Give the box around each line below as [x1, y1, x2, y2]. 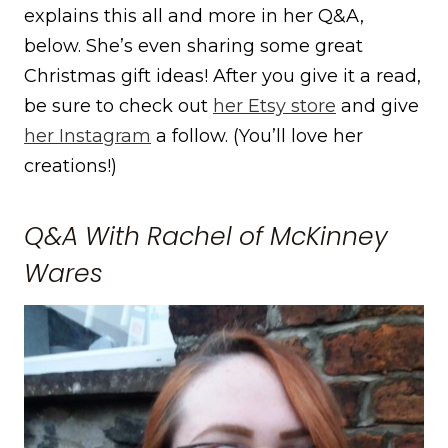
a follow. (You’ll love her [151, 124, 363, 147]
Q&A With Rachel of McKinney [24, 219, 388, 255]
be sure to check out [24, 94, 213, 117]
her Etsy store [213, 94, 336, 117]
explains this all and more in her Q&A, [24, 4, 364, 27]
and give [336, 94, 419, 117]
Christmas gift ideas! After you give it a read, [24, 64, 421, 87]
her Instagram [24, 124, 151, 147]
